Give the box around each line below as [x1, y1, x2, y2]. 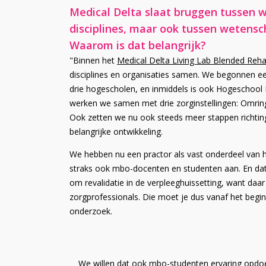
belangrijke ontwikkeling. [69, 125, 163, 137]
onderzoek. [69, 205, 112, 217]
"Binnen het [69, 54, 117, 66]
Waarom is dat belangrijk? [69, 37, 209, 52]
